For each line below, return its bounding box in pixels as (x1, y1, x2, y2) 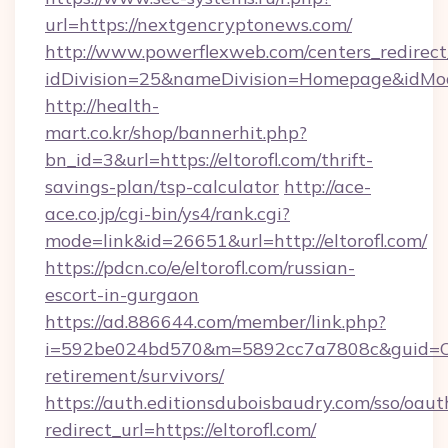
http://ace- (284, 175, 371, 198)
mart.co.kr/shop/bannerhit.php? (45, 121, 307, 144)
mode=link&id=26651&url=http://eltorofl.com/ (45, 229, 427, 252)
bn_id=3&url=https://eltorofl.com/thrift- (45, 148, 373, 171)
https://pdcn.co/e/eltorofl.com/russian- (45, 256, 355, 279)
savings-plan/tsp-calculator (45, 175, 279, 198)
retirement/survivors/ (45, 364, 224, 387)
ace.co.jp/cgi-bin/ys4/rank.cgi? (45, 202, 290, 225)
